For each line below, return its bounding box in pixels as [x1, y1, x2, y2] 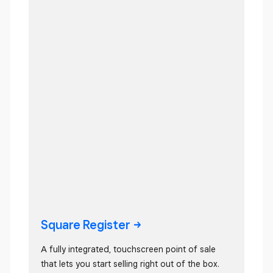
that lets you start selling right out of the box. [41, 259, 219, 269]
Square [41, 218, 83, 232]
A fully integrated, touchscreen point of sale [41, 244, 216, 254]
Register [83, 218, 130, 232]
